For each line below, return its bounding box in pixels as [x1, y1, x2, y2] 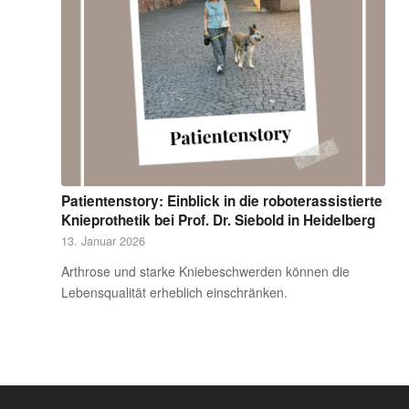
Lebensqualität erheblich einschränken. [61, 282, 288, 301]
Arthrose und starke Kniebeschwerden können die [61, 261, 350, 280]
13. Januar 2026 [61, 232, 145, 249]
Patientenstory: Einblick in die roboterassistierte [61, 190, 383, 211]
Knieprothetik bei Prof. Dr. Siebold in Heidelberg [61, 209, 375, 230]
